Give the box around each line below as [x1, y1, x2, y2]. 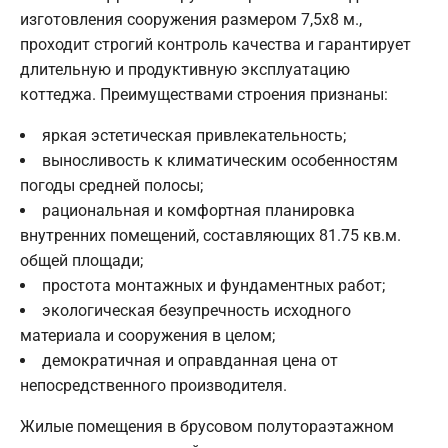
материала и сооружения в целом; [20, 325, 275, 345]
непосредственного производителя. [20, 375, 287, 395]
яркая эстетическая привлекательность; [42, 125, 346, 145]
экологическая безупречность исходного [42, 300, 351, 320]
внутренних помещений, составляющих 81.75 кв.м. [20, 225, 401, 245]
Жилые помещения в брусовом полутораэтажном [20, 416, 394, 436]
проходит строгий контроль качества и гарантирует [20, 34, 411, 54]
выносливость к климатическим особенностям [42, 150, 398, 170]
